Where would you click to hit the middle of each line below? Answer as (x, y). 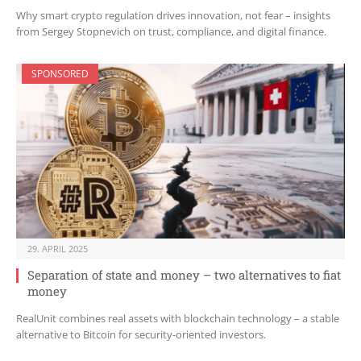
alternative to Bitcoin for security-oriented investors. (141, 335)
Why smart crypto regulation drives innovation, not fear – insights (173, 16)
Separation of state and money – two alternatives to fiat (184, 275)
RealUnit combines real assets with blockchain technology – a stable (178, 319)
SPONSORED (60, 74)
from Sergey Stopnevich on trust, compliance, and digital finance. (171, 32)
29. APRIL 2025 (58, 249)
